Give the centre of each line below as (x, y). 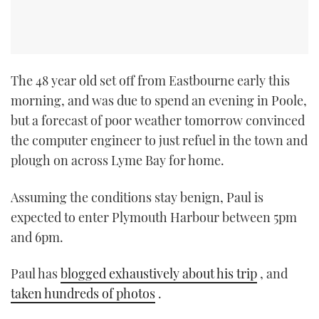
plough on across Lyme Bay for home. (117, 161)
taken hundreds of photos (83, 294)
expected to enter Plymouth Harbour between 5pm (154, 217)
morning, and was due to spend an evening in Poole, (159, 101)
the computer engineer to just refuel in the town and (159, 141)
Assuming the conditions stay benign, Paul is (137, 197)
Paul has (36, 274)
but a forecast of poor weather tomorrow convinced (158, 121)
